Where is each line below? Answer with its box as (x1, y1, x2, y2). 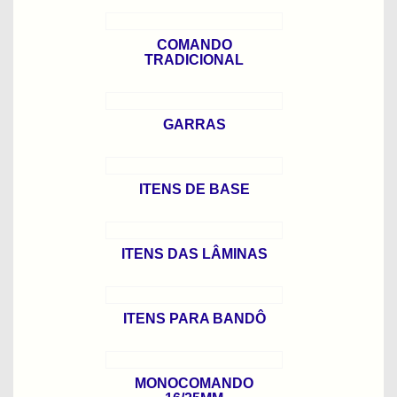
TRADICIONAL (144, 52, 244, 67)
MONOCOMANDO (135, 376, 253, 391)
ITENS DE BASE (138, 182, 250, 197)
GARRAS (162, 117, 226, 132)
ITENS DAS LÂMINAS (121, 246, 268, 261)
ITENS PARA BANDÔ (122, 311, 266, 326)
